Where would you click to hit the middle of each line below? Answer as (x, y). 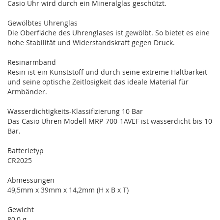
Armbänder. (27, 91)
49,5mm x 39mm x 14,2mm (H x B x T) (68, 190)
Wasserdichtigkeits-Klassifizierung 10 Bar (75, 111)
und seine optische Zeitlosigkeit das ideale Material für (98, 82)
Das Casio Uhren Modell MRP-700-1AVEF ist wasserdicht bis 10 (110, 121)
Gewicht (21, 209)
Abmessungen (31, 180)
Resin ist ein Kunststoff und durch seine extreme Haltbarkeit (107, 72)
